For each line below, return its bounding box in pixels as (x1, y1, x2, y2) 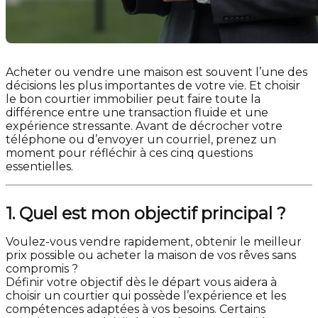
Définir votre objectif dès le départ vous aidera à (6, 275, 277, 290)
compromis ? (6, 262, 78, 276)
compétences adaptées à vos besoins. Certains (6, 302, 265, 317)
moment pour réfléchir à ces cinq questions (6, 146, 253, 160)
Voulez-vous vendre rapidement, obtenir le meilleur (6, 235, 302, 249)
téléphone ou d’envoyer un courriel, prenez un (6, 133, 276, 147)
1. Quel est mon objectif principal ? (6, 203, 286, 224)
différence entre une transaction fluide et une (6, 106, 268, 120)
